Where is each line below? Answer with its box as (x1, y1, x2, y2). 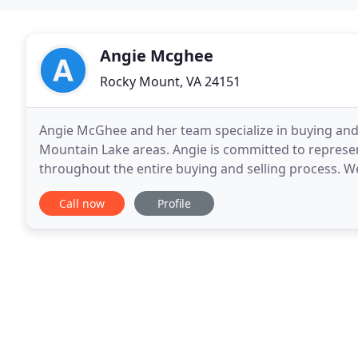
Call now (59, 196, 105, 211)
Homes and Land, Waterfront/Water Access (39, 179, 301, 197)
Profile (157, 196, 191, 211)
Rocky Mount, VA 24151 (100, 73, 241, 90)
